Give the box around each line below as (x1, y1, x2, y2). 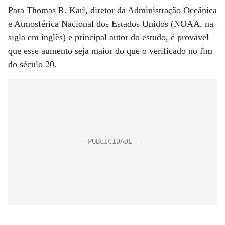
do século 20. (8, 59, 57, 69)
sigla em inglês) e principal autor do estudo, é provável (8, 32, 209, 42)
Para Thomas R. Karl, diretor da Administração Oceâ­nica (8, 5, 217, 15)
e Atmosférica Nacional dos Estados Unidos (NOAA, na (8, 19, 213, 29)
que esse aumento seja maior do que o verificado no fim (8, 46, 212, 56)
